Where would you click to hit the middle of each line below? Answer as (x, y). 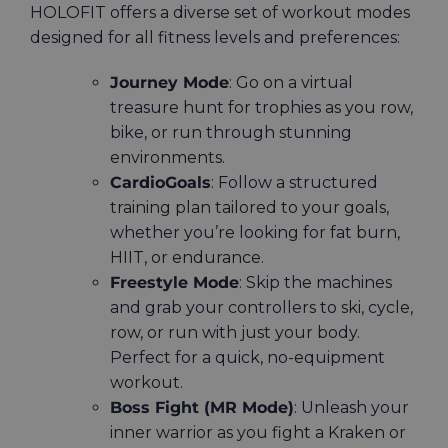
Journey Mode (169, 83)
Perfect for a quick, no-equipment (247, 358)
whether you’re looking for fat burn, (255, 233)
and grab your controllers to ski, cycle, (261, 308)
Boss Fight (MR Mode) (202, 408)
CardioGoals (160, 183)
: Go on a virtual (291, 83)
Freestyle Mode (174, 283)
